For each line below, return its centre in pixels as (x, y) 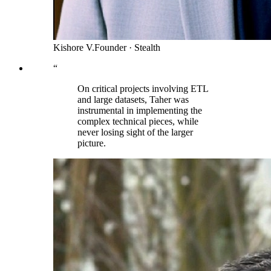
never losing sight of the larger (135, 132)
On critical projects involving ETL (143, 89)
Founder (110, 48)
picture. (92, 143)
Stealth (147, 48)
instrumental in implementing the (140, 111)
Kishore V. (74, 48)
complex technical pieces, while (138, 122)
